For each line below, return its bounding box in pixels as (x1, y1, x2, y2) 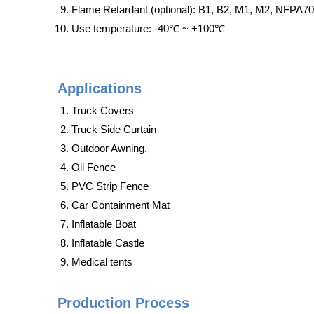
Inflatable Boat (71, 218, 136, 230)
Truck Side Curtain (71, 123, 156, 135)
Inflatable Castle (71, 237, 144, 249)
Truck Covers (71, 104, 134, 116)
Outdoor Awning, (71, 142, 147, 154)
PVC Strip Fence (71, 180, 149, 192)
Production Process (57, 295, 189, 310)
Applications (57, 81, 142, 96)
